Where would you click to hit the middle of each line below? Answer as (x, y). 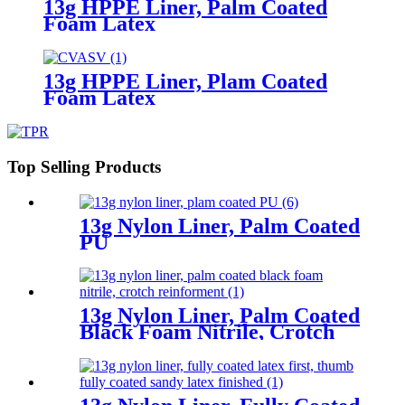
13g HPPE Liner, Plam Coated (185, 82)
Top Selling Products (84, 166)
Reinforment (139, 348)
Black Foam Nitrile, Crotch (207, 332)
